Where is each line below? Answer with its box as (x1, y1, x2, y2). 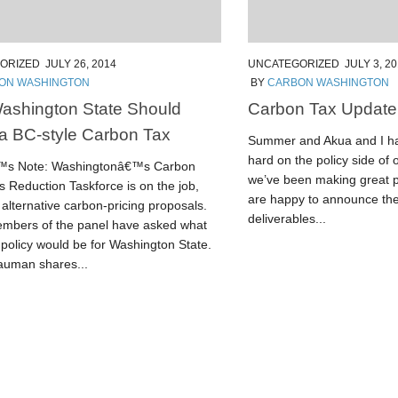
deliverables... (248, 211, 326, 227)
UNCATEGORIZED (248, 58, 339, 71)
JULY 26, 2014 (45, 58, 116, 71)
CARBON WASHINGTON (267, 76, 389, 90)
